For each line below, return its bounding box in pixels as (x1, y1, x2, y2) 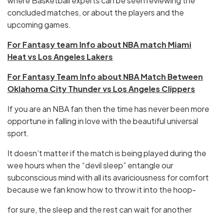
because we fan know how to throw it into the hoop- (7, 184, 196, 195)
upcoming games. (7, 19, 71, 30)
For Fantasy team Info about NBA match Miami (7, 39, 191, 50)
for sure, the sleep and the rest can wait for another (7, 204, 192, 215)
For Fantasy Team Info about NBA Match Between (7, 72, 203, 82)
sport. (7, 128, 29, 139)
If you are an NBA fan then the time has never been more (7, 104, 209, 114)
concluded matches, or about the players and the (7, 7, 184, 18)
